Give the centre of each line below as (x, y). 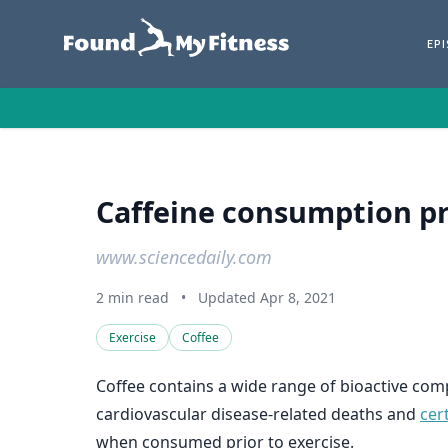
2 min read (132, 297)
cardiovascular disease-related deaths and (258, 414)
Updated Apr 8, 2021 (267, 297)
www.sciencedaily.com (184, 257)
